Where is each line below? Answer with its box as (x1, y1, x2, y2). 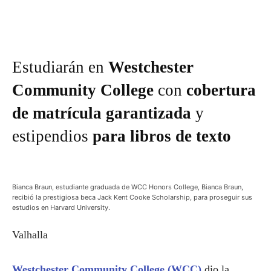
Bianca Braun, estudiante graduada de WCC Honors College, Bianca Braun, (12, 183, 243, 191)
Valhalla (12, 229, 48, 241)
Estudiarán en (12, 58, 108, 76)
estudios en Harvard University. (12, 203, 110, 212)
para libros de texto (93, 127, 231, 145)
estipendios (12, 127, 93, 145)
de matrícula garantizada (12, 104, 191, 122)
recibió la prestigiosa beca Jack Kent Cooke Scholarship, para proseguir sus (12, 193, 252, 201)
